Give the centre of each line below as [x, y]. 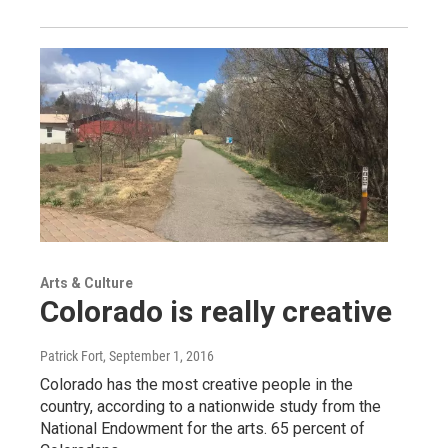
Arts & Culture [86, 282]
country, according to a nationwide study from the [210, 406]
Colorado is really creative [216, 311]
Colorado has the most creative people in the [196, 384]
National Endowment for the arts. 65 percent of [202, 428]
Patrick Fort [71, 355]
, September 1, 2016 [158, 355]
